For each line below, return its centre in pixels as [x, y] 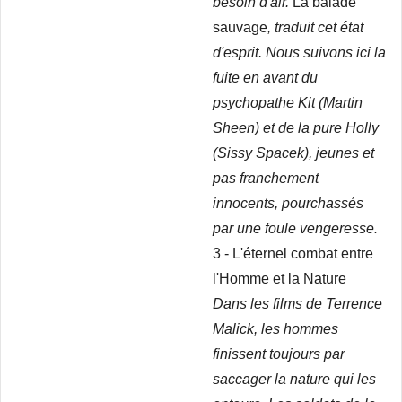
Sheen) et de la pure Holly [296, 128]
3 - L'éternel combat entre [293, 253]
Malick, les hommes [275, 329]
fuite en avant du [265, 78]
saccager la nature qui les [294, 379]
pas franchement [266, 178]
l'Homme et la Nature [285, 279]
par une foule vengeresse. [295, 228]
